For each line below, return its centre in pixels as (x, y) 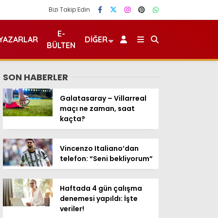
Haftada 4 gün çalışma (101, 188)
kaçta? (73, 119)
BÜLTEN (61, 45)
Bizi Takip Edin (69, 9)
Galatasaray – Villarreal (103, 98)
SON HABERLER (36, 77)
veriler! (72, 209)
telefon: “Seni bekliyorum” (106, 159)
